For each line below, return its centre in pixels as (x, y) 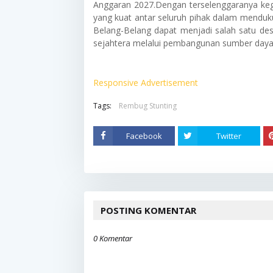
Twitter (229, 136)
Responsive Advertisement (146, 83)
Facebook (144, 136)
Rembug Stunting (148, 106)
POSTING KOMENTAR (148, 210)
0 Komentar (113, 238)
